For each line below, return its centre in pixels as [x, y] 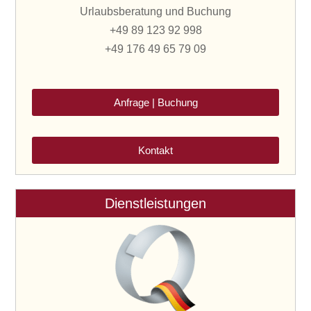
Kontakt [155, 150]
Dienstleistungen [155, 203]
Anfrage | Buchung [155, 102]
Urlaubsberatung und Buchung [155, 11]
